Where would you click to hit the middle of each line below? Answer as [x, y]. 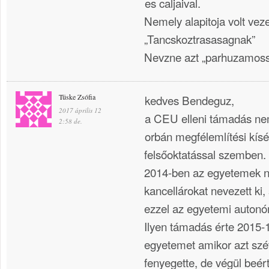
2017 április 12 [80, 110]
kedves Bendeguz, [189, 100]
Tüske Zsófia [77, 96]
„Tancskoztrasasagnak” [200, 38]
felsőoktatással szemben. [205, 154]
